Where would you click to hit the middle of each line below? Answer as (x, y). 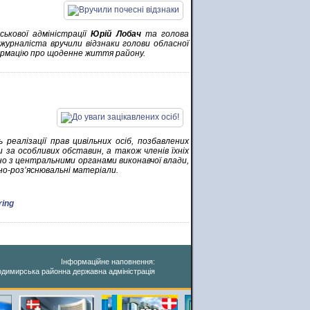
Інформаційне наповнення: (108, 262)
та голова (165, 34)
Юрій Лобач (116, 34)
